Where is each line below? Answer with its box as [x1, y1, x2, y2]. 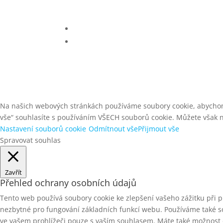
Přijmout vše [138, 123, 179, 133]
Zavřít [4, 167, 22, 177]
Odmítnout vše [89, 123, 138, 133]
